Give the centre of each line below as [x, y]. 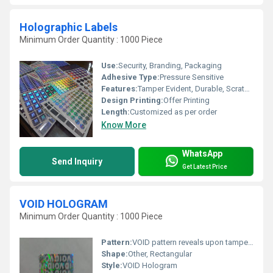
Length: [115, 112]
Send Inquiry [77, 162]
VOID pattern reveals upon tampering [190, 242]
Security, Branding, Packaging [170, 66]
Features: [119, 89]
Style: [112, 265]
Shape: [115, 253]
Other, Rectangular [160, 253]
